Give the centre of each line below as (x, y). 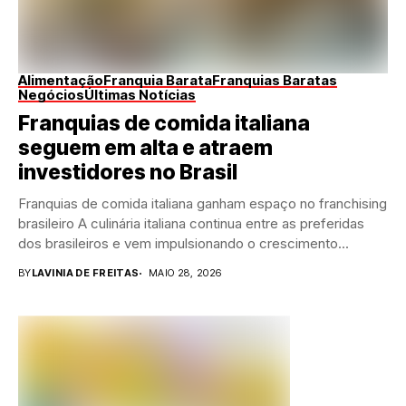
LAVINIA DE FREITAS (85, 273)
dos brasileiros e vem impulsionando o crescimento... (184, 244)
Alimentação (61, 81)
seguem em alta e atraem (145, 148)
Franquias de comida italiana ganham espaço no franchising (203, 204)
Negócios (51, 95)
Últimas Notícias (140, 95)
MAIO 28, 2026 (185, 273)
